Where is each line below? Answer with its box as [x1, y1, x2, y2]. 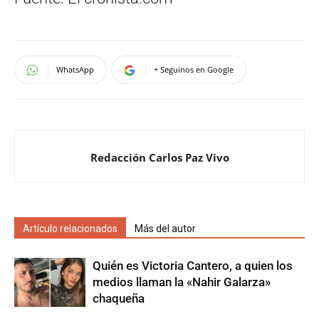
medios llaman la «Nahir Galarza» [93, 275, 271, 290]
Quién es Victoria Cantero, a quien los [93, 258, 293, 273]
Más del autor [135, 223, 196, 235]
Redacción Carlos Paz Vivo [90, 150, 229, 165]
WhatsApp [56, 64, 94, 75]
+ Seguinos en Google [154, 64, 234, 75]
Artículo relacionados [23, 223, 117, 235]
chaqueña [93, 291, 145, 306]
